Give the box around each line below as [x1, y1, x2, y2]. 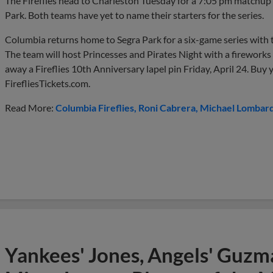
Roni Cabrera [138, 101, 196, 113]
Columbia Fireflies [55, 101, 134, 113]
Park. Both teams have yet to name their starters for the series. [5, 9, 264, 21]
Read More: [5, 101, 55, 113]
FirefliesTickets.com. [5, 77, 90, 89]
